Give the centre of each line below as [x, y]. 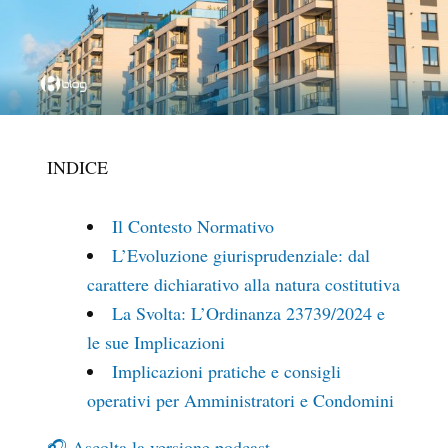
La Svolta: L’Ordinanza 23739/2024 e [248, 313]
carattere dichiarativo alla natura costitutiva [243, 284]
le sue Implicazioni [156, 342]
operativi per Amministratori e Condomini [240, 400]
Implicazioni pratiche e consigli [226, 371]
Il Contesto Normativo [193, 226]
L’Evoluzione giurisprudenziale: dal [241, 255]
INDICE [77, 167]
